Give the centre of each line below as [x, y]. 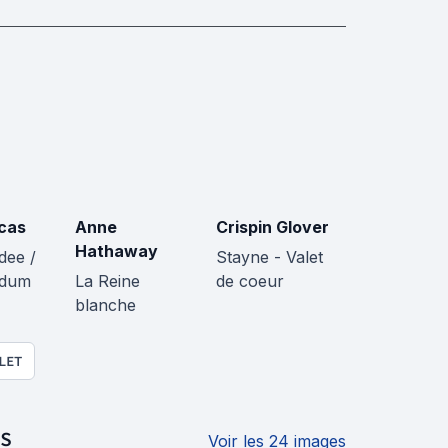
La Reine [107, 281]
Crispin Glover [272, 227]
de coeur [249, 281]
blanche [105, 305]
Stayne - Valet [269, 257]
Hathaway [116, 251]
